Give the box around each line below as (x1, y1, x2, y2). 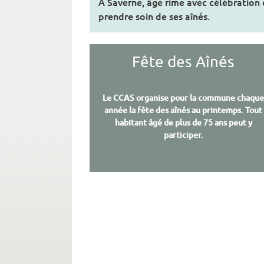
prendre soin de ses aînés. (98, 9, 210, 23)
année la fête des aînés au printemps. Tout (104, 104, 263, 116)
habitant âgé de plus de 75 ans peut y (114, 117, 252, 128)
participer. (163, 129, 203, 141)
